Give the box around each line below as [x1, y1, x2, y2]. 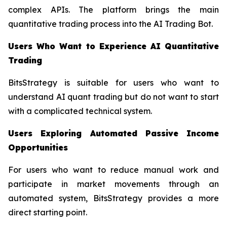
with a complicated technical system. [8, 106, 152, 117]
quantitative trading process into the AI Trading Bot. [8, 19, 213, 29]
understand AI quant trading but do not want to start [8, 92, 219, 102]
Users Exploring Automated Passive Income [8, 128, 219, 139]
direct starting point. [8, 207, 87, 218]
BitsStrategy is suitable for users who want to [8, 78, 219, 88]
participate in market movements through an [8, 179, 219, 190]
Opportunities [8, 142, 68, 153]
